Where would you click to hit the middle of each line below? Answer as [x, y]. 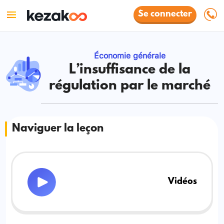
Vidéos [182, 182]
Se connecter [165, 14]
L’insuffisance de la [129, 70]
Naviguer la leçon [58, 129]
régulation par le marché [129, 86]
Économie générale [129, 55]
